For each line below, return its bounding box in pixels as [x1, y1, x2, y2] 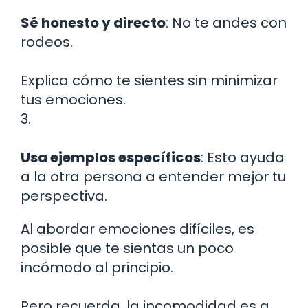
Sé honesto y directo [21, 13, 166, 33]
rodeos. [21, 32, 73, 52]
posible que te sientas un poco [21, 239, 234, 258]
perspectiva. [21, 186, 107, 206]
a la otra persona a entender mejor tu [21, 167, 286, 187]
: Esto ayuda [201, 148, 285, 168]
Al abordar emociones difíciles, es [21, 219, 254, 239]
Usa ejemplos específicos [21, 148, 201, 168]
